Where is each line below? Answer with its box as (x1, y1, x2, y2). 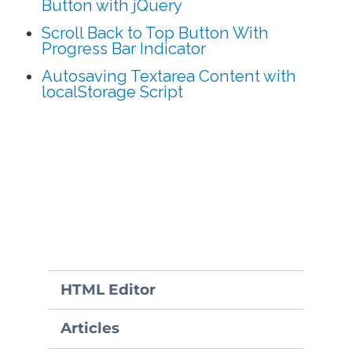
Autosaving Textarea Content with (41, 67, 296, 86)
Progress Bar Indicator (41, 39, 206, 59)
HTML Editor (60, 280, 156, 299)
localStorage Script (41, 82, 183, 102)
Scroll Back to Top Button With (41, 24, 269, 43)
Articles (60, 319, 120, 338)
